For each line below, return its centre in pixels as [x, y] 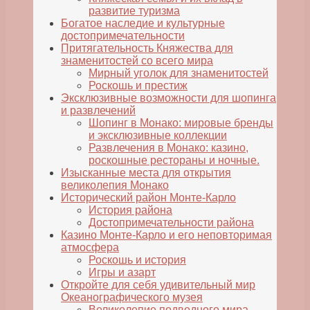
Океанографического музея [132, 298]
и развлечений [98, 111]
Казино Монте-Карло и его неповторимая [166, 235]
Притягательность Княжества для [147, 48]
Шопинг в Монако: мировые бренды [181, 123]
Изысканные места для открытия [146, 173]
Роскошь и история [137, 260]
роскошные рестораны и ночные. [174, 161]
